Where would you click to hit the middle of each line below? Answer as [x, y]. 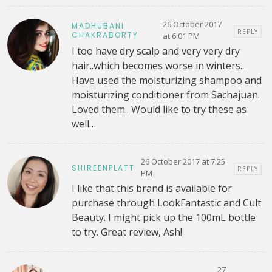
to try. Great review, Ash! [127, 232]
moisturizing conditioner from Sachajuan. [165, 95]
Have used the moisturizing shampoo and [166, 80]
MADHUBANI [98, 26]
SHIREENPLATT [103, 168]
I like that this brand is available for [151, 189]
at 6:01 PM [182, 36]
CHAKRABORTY [105, 35]
